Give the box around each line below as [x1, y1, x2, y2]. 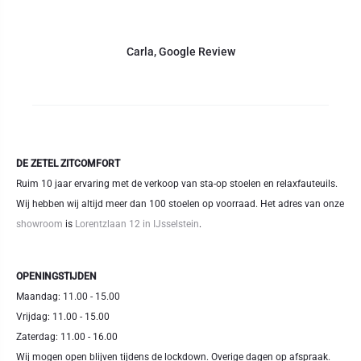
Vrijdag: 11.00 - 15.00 [16, 311, 110, 322]
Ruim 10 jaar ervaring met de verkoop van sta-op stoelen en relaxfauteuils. [16, 178, 338, 189]
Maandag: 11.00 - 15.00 [16, 291, 120, 302]
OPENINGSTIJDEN [16, 271, 97, 282]
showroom [16, 218, 63, 230]
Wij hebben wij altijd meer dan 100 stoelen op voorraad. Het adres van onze [16, 198, 344, 210]
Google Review [158, 45, 235, 58]
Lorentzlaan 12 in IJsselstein [75, 218, 199, 230]
